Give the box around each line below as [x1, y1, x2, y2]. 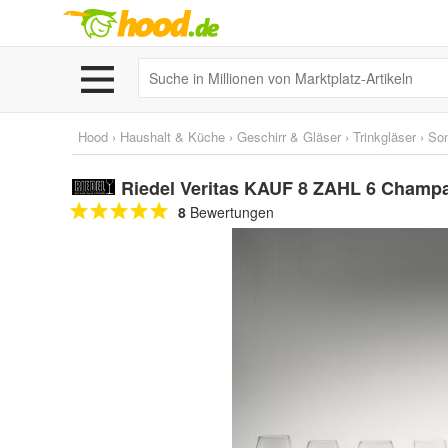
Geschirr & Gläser [237, 127, 341, 146]
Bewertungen [186, 202, 274, 222]
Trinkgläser [353, 127, 416, 146]
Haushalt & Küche [120, 127, 225, 146]
